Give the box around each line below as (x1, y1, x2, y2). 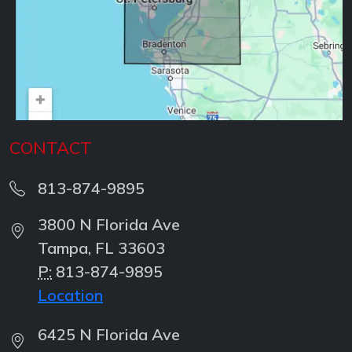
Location (38, 285, 103, 306)
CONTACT (9, 137, 92, 159)
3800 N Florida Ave (38, 214, 180, 235)
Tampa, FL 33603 (38, 238, 165, 258)
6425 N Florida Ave (38, 324, 180, 345)
